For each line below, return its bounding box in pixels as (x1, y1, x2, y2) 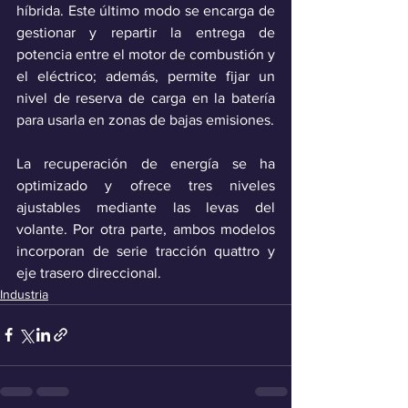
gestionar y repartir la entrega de (16, 24, 275, 40)
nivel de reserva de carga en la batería (16, 89, 275, 106)
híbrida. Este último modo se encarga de (16, 2, 275, 18)
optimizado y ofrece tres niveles (16, 177, 275, 193)
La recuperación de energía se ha (16, 155, 275, 171)
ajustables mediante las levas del (16, 199, 275, 215)
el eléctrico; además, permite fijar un (16, 67, 275, 84)
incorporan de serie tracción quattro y (16, 242, 275, 259)
